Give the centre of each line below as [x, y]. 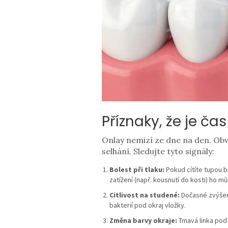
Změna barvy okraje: [143, 221]
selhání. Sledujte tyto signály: [158, 151]
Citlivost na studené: [144, 195]
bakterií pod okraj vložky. [147, 205]
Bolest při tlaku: [137, 170]
